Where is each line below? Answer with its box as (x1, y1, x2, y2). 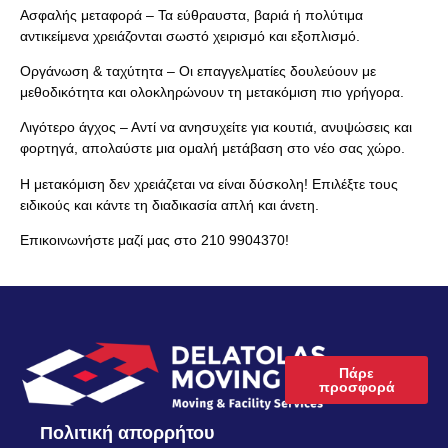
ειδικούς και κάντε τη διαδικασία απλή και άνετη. (20, 196, 319, 213)
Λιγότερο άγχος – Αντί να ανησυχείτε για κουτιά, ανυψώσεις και (20, 119, 412, 136)
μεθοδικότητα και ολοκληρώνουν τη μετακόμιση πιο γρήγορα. (20, 84, 404, 101)
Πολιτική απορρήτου (40, 422, 214, 443)
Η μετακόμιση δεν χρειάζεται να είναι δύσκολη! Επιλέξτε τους (20, 175, 398, 192)
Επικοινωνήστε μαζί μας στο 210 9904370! (20, 232, 289, 249)
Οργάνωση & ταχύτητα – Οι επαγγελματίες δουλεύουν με (20, 63, 376, 80)
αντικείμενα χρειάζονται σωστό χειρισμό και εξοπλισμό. (20, 27, 360, 44)
